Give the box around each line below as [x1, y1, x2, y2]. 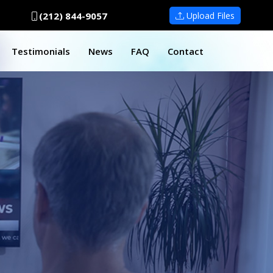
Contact [168, 45, 204, 58]
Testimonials [12, 45, 70, 58]
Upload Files [183, 10, 235, 21]
